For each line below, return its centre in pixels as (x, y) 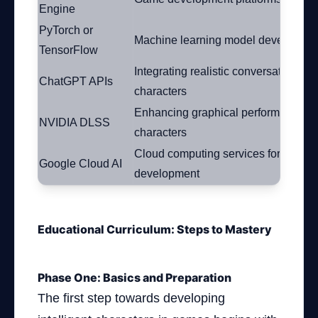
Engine (57, 9)
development (167, 174)
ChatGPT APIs (76, 81)
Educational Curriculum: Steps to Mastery (155, 229)
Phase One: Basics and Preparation (135, 278)
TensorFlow (68, 50)
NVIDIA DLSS (75, 122)
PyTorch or (66, 30)
